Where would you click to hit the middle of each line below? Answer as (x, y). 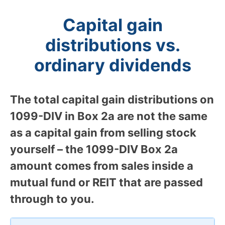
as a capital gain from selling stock (103, 132)
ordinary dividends (113, 65)
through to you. (52, 199)
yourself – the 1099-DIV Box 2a (94, 149)
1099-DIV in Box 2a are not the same (109, 116)
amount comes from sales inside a (102, 165)
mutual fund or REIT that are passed (106, 182)
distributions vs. (113, 45)
